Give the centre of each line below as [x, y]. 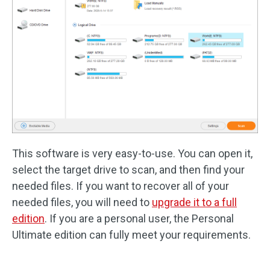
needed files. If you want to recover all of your [121, 186]
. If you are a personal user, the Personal [139, 218]
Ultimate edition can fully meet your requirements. [131, 234]
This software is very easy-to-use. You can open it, [132, 153]
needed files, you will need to [82, 202]
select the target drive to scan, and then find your [128, 169]
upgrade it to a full [194, 202]
